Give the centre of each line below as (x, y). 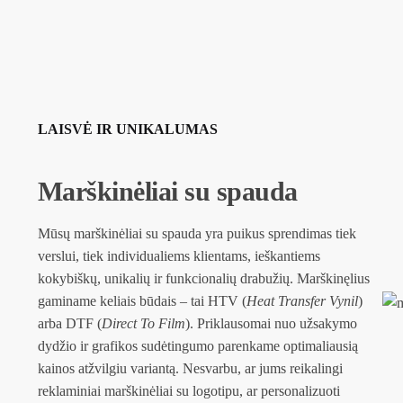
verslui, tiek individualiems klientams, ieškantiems (179, 256)
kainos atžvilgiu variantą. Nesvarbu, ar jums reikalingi (190, 369)
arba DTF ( (69, 324)
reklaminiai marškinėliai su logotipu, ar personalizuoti (188, 391)
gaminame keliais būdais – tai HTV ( (142, 301)
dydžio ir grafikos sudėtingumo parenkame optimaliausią (197, 346)
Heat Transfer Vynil (302, 301)
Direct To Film (143, 324)
